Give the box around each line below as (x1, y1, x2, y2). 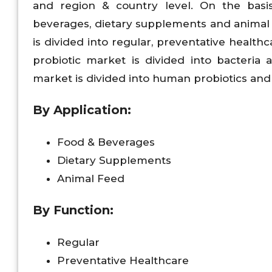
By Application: (33, 103, 131, 118)
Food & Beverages (57, 136, 155, 149)
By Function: (33, 203, 114, 218)
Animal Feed (57, 172, 124, 185)
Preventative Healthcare (57, 254, 189, 267)
